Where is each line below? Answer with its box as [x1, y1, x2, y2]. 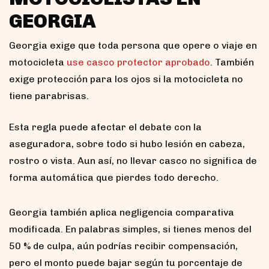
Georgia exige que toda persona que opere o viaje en [9, 39, 257, 51]
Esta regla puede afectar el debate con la [9, 121, 202, 133]
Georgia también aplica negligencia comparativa [9, 206, 234, 218]
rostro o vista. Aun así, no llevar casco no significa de [9, 154, 257, 166]
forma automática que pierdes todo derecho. [9, 171, 219, 183]
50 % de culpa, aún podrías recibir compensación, [9, 240, 238, 252]
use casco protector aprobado [67, 56, 210, 68]
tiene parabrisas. [9, 89, 89, 101]
